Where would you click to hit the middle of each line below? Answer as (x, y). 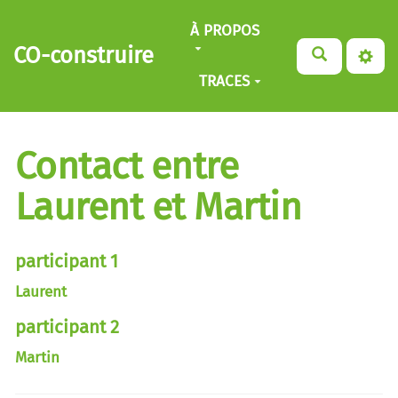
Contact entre (127, 166)
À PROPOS (225, 30)
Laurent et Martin (159, 207)
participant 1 (67, 261)
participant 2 (67, 326)
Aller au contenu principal (111, 21)
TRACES (224, 81)
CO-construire (84, 56)
